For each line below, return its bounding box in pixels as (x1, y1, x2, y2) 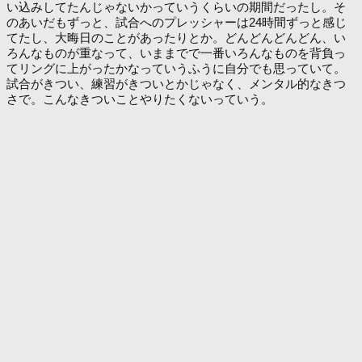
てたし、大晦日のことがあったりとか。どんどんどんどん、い (6, 31, 346, 45)
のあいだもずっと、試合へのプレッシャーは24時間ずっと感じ (6, 15, 347, 30)
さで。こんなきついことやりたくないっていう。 (6, 92, 273, 107)
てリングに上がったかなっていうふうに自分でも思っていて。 (6, 61, 346, 76)
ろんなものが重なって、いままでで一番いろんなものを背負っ (6, 46, 346, 61)
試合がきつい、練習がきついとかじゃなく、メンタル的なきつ (6, 77, 346, 91)
